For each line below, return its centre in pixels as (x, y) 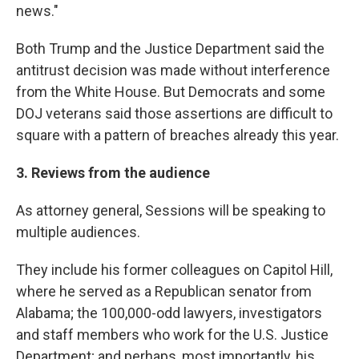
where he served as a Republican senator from (164, 291)
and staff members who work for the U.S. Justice (172, 334)
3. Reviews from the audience (113, 172)
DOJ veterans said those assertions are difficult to (174, 113)
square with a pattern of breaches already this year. (177, 135)
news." (37, 10)
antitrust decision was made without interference (173, 70)
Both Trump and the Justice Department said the (170, 48)
